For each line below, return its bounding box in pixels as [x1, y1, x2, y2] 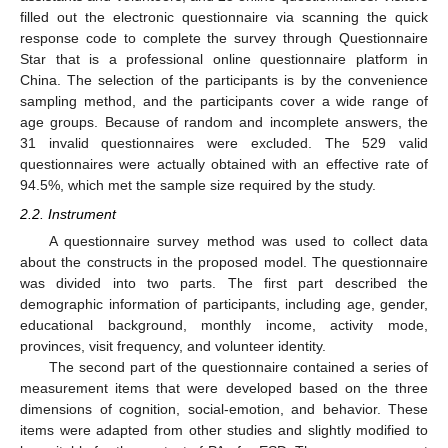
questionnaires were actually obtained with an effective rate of [20, 156, 428, 173]
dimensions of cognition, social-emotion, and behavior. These [20, 400, 428, 417]
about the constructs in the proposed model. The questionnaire [20, 253, 428, 270]
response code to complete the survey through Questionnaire [20, 30, 428, 47]
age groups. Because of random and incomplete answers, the [20, 114, 428, 131]
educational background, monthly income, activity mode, [20, 316, 428, 333]
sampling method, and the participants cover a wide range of [20, 93, 428, 110]
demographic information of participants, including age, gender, [20, 295, 428, 312]
